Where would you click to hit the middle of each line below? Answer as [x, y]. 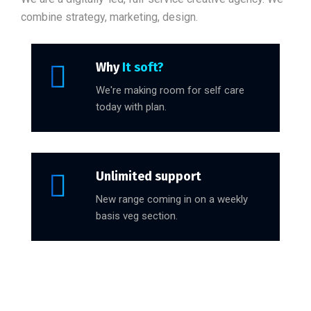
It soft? [143, 67]
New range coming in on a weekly [172, 199]
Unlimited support [149, 176]
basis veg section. [137, 216]
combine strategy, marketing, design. [109, 17]
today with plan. [131, 107]
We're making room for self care [170, 90]
